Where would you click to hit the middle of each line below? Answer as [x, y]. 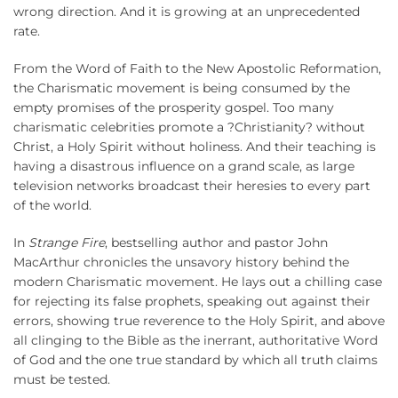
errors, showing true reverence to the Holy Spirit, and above [199, 321]
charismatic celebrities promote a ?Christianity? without [189, 127]
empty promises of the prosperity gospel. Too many [174, 108]
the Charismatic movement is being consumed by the [182, 88]
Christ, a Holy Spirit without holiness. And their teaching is [195, 147]
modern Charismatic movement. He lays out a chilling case [198, 282]
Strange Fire [67, 243]
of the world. [52, 206]
